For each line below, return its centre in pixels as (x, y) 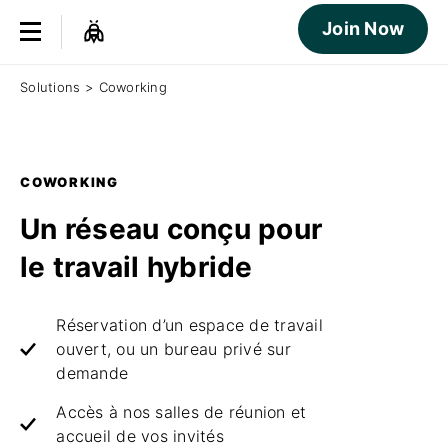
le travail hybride (136, 267)
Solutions (50, 86)
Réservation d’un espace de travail (189, 325)
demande (92, 373)
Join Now (363, 28)
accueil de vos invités (140, 436)
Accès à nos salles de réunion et (181, 412)
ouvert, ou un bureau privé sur (173, 349)
